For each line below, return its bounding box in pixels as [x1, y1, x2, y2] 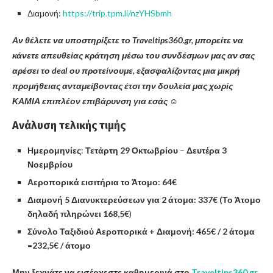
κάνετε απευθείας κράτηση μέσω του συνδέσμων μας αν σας [12, 49, 255, 60]
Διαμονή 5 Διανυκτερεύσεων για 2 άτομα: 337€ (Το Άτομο [27, 194, 261, 205]
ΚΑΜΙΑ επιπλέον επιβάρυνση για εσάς [12, 95, 169, 106]
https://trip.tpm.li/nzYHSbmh [63, 7, 172, 18]
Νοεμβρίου [27, 158, 73, 169]
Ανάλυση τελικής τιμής [12, 118, 126, 132]
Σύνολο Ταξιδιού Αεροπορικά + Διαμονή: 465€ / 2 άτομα [27, 225, 255, 236]
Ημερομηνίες [27, 144, 81, 155]
